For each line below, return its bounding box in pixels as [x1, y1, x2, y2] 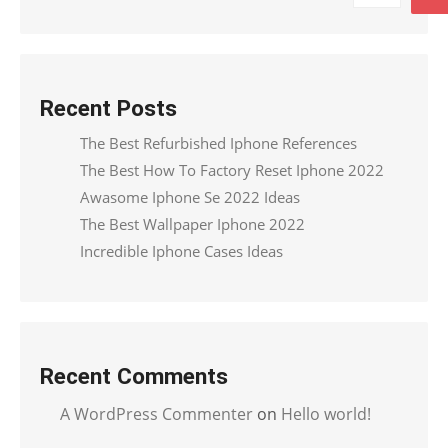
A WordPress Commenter [60, 403, 253, 425]
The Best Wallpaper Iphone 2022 [80, 214, 305, 234]
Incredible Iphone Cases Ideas [80, 241, 283, 261]
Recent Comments [40, 363, 228, 389]
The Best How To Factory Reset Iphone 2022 [80, 160, 384, 180]
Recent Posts [40, 95, 177, 121]
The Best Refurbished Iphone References [80, 133, 357, 153]
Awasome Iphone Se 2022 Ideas [80, 187, 300, 207]
